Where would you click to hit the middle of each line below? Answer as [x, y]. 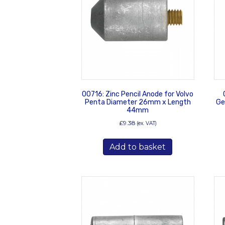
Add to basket [138, 147]
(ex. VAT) [146, 123]
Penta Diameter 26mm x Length [138, 102]
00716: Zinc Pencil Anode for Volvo [138, 94]
